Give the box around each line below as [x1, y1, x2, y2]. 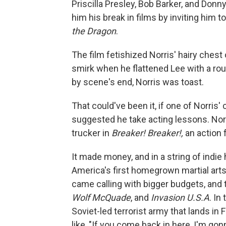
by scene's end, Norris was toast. [72, 76, 204, 87]
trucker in [72, 127, 111, 138]
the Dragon [72, 25, 116, 36]
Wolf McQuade [72, 192, 131, 203]
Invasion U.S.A [151, 192, 209, 203]
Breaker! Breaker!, [111, 127, 183, 138]
